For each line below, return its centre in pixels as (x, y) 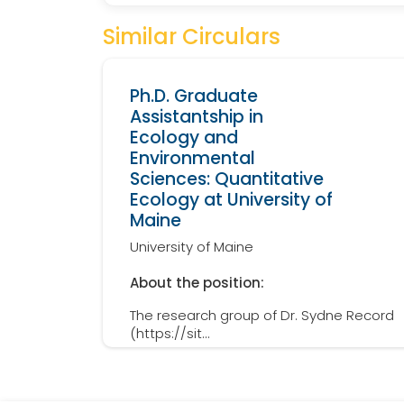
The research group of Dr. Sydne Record (262, 316)
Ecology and (184, 138)
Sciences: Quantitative (227, 179)
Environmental (193, 159)
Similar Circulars (192, 37)
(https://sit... (170, 334)
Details (263, 377)
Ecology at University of (231, 200)
